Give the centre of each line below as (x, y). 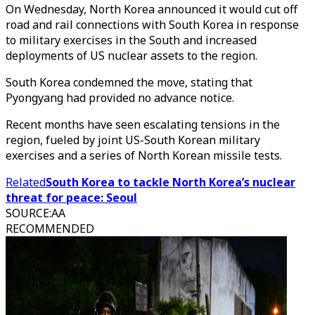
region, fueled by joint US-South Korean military (133, 140)
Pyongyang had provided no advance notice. (120, 98)
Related (26, 182)
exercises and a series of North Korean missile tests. (144, 155)
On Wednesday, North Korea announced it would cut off (152, 9)
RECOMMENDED (50, 229)
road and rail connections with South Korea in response (152, 25)
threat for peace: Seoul (71, 198)
